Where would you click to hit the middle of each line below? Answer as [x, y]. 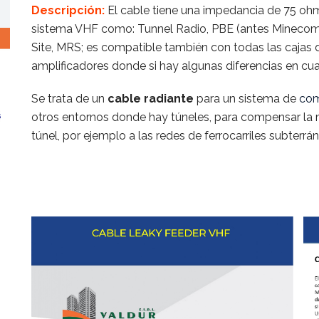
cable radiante [152, 99]
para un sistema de [247, 99]
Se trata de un [69, 99]
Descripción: [68, 10]
